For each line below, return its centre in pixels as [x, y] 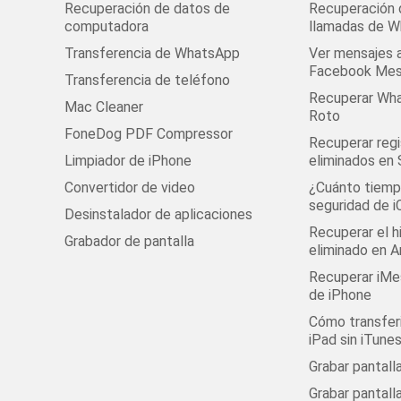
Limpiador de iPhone [128, 161]
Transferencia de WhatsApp [152, 53]
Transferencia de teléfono [147, 80]
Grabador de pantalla [129, 241]
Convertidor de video [130, 188]
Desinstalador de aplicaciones [158, 214]
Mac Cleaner [104, 107]
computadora [107, 26]
